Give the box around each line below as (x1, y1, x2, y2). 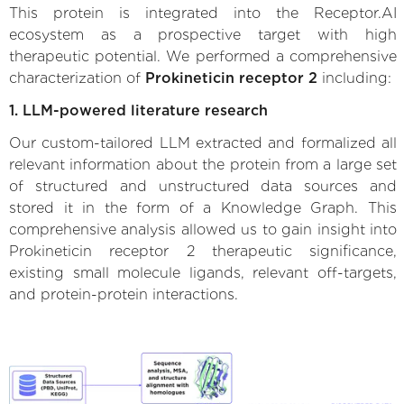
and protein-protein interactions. (9, 285, 238, 303)
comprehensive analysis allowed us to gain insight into (9, 220, 397, 238)
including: (317, 69, 391, 87)
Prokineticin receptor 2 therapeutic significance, (9, 242, 397, 260)
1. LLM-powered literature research (9, 101, 268, 119)
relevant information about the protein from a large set (9, 155, 397, 173)
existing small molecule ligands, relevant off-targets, (9, 263, 397, 281)
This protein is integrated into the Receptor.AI (9, 4, 397, 22)
